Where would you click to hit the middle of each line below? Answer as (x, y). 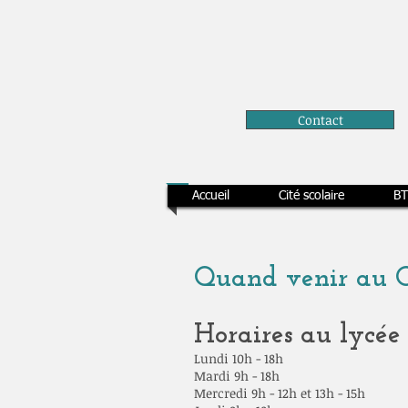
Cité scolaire (311, 196)
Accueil (211, 196)
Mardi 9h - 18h (237, 376)
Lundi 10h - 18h (239, 358)
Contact (320, 120)
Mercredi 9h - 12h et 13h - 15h (280, 393)
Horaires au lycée (297, 336)
